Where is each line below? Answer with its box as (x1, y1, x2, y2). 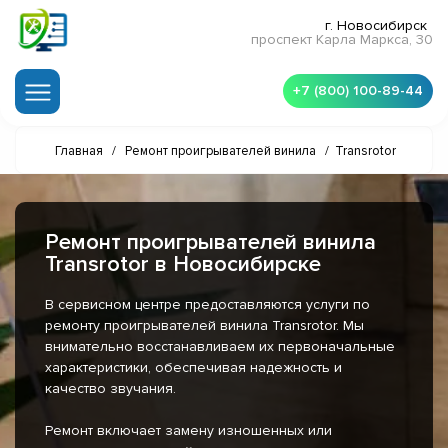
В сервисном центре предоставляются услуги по (45, 296, 370, 314)
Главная (55, 143, 103, 160)
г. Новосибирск (325, 17, 427, 35)
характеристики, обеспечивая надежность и (45, 359, 342, 377)
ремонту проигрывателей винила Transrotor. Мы (45, 317, 364, 335)
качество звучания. (45, 380, 176, 398)
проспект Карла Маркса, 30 (251, 31, 433, 49)
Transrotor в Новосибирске (45, 251, 321, 279)
